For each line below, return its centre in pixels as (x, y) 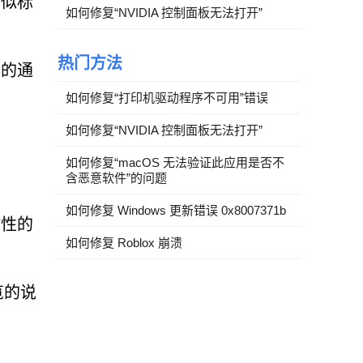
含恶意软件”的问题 (116, 178)
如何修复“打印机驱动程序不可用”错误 (167, 98)
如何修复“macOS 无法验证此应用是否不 (175, 162)
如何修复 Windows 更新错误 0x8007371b (176, 210)
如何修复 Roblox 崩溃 (124, 243)
